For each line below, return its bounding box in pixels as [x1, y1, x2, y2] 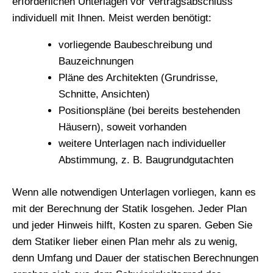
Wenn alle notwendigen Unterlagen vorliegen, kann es [12, 186, 256, 198]
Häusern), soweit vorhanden [58, 121, 186, 133]
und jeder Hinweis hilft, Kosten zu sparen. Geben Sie [12, 219, 252, 231]
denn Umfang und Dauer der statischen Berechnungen [12, 252, 258, 264]
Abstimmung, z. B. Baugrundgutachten [58, 154, 233, 166]
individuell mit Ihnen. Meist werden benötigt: [12, 12, 211, 24]
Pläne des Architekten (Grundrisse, [58, 72, 218, 84]
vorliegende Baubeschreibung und [58, 39, 212, 51]
